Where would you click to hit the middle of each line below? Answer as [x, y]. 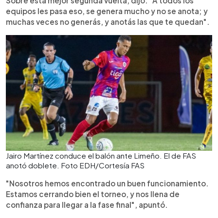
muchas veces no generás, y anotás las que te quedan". [108, 21]
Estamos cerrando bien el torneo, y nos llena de [93, 194]
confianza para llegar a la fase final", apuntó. [87, 205]
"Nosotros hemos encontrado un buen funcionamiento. [107, 183]
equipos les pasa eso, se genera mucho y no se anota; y [107, 11]
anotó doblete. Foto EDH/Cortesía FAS [75, 165]
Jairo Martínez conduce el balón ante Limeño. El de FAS [101, 155]
